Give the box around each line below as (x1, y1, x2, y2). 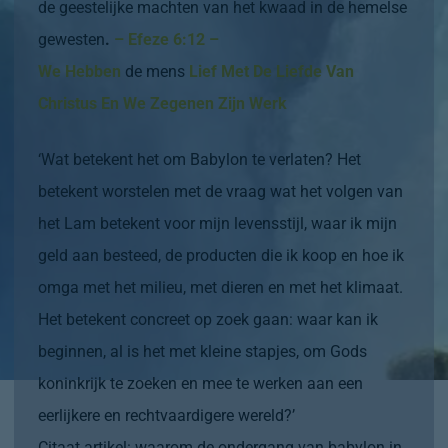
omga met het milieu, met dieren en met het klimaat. (38, 277, 403, 297)
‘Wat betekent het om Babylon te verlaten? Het (38, 149, 361, 169)
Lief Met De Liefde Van (185, 61, 354, 81)
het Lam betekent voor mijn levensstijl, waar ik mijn (38, 213, 397, 233)
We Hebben (38, 61, 125, 81)
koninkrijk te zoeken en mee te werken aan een (38, 373, 363, 393)
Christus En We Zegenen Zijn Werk (38, 93, 287, 113)
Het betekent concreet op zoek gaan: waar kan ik (38, 309, 378, 329)
